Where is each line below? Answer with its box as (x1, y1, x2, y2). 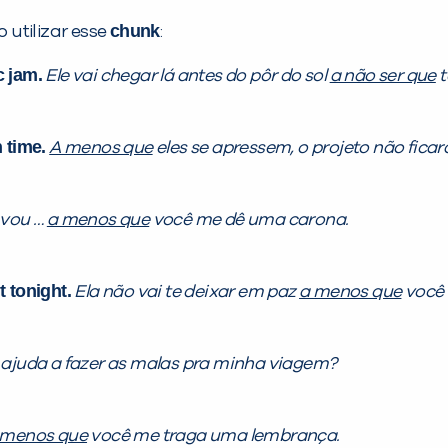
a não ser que (329, 67, 436, 86)
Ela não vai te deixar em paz (74, 283, 300, 302)
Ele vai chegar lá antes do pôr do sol (45, 67, 330, 86)
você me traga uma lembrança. (87, 427, 340, 446)
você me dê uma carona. (149, 211, 349, 230)
